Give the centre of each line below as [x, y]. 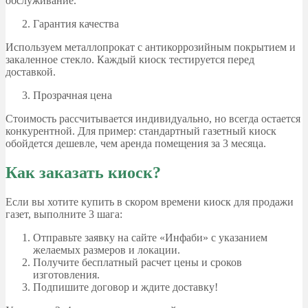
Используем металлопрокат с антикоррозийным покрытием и [151, 47]
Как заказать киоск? [83, 173]
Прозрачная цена [73, 96]
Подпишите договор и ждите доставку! [125, 287]
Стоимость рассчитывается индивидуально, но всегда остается [153, 119]
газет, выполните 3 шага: [64, 214]
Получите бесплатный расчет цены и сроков [137, 262]
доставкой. [31, 72]
